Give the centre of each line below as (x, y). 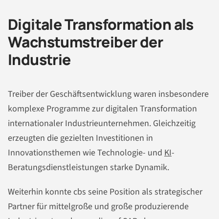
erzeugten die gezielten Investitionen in (80, 138)
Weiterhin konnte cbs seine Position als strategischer (105, 192)
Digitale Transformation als (101, 24)
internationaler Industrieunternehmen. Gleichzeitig (102, 123)
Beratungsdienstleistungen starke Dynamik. (88, 167)
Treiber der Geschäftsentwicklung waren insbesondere (108, 94)
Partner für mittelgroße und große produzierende (98, 206)
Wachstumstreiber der (85, 42)
